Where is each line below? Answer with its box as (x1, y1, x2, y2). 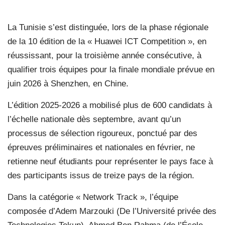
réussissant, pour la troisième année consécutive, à (8, 50, 201, 60)
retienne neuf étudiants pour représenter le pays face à (8, 156, 213, 166)
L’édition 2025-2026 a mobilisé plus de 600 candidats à (8, 100, 212, 110)
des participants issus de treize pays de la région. (8, 170, 194, 180)
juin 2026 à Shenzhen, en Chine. (8, 78, 129, 88)
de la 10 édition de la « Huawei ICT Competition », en (8, 36, 206, 46)
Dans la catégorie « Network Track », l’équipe (8, 192, 178, 202)
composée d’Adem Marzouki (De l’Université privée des (8, 206, 216, 216)
